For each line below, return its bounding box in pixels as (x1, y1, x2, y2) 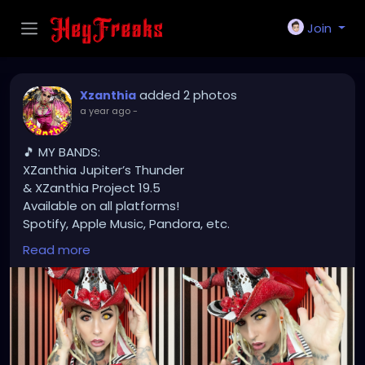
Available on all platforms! (23, 197, 179, 214)
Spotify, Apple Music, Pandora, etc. (23, 215, 230, 232)
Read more (23, 241, 90, 258)
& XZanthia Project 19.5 (23, 179, 161, 196)
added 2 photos (139, 86, 237, 103)
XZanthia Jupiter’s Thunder (23, 161, 184, 178)
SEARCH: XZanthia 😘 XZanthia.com (23, 233, 232, 250)
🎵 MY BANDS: (23, 143, 100, 161)
